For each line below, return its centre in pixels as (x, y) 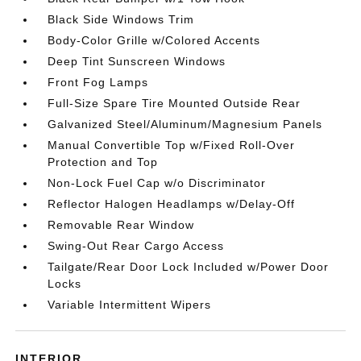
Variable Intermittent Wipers (130, 305)
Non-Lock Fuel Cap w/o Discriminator (157, 183)
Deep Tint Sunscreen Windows (137, 61)
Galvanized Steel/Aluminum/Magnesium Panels (185, 124)
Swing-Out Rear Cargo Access (136, 246)
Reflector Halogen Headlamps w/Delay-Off (172, 204)
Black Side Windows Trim (121, 19)
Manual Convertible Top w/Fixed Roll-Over (172, 145)
